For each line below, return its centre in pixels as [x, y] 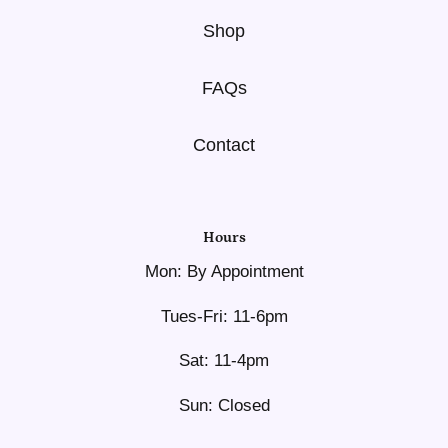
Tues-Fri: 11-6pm [224, 316]
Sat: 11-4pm [224, 361]
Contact [224, 144]
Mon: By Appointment [224, 272]
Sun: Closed [224, 405]
